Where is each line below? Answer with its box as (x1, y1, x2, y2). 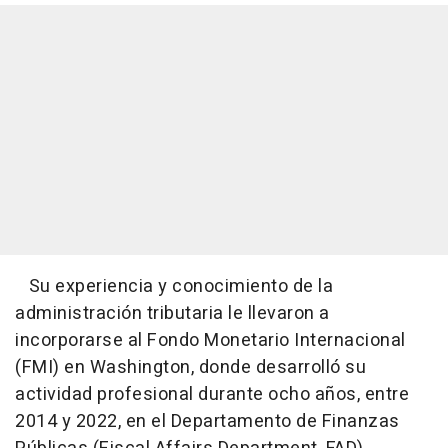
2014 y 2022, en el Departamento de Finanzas (15, 407, 400, 435)
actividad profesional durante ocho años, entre (15, 380, 409, 408)
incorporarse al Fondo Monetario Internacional (15, 326, 406, 354)
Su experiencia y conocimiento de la (15, 272, 333, 300)
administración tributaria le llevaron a (15, 299, 330, 327)
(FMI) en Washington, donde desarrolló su (15, 353, 366, 381)
